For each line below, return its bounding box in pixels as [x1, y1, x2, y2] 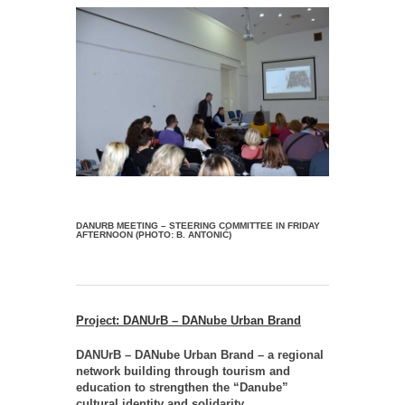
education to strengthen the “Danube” [76, 380, 288, 394]
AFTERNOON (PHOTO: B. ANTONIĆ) [76, 229, 231, 240]
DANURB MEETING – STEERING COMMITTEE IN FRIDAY [76, 220, 320, 231]
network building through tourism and [76, 363, 290, 378]
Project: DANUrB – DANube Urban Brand [76, 313, 301, 327]
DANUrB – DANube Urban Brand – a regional [76, 347, 324, 362]
